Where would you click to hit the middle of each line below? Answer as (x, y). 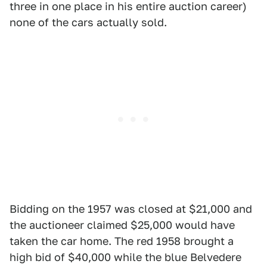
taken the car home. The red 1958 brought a (122, 241)
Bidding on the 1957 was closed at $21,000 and (131, 209)
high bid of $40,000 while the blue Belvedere (125, 257)
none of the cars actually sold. (88, 22)
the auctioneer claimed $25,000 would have (122, 225)
